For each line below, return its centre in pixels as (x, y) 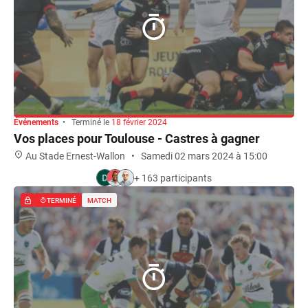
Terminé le (90, 122)
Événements (36, 122)
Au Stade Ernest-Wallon (75, 156)
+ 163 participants (173, 178)
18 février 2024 (139, 122)
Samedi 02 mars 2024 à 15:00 (204, 156)
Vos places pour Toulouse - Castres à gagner (137, 139)
